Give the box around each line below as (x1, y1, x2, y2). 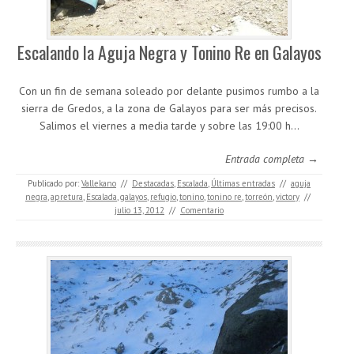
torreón (245, 191, 273, 202)
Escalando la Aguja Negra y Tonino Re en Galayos (17, 40, 322, 65)
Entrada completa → (225, 152, 318, 166)
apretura (51, 191, 83, 202)
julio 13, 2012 (115, 205, 164, 216)
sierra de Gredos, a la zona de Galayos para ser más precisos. (21, 101, 317, 115)
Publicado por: (28, 178, 81, 189)
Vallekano (81, 178, 116, 189)
